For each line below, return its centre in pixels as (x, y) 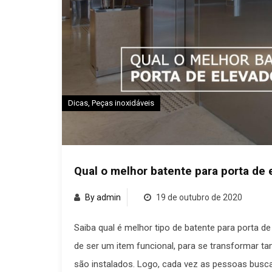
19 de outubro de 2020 (198, 197)
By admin (103, 197)
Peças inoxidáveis (123, 103)
